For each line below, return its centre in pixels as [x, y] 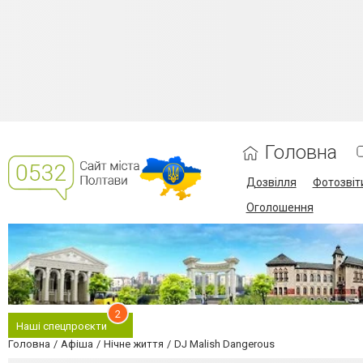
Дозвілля [271, 182]
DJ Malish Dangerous [224, 344]
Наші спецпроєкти [62, 326]
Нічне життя [134, 344]
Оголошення [280, 207]
